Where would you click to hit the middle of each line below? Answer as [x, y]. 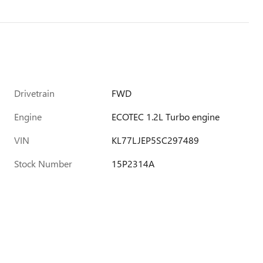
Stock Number [43, 163]
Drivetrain [34, 93]
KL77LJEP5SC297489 [156, 140]
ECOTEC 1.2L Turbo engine [166, 117]
